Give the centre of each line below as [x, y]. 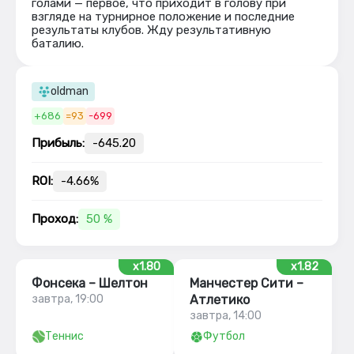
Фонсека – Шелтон [90, 283]
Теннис [64, 336]
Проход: [55, 219]
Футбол [224, 336]
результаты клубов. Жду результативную [151, 30]
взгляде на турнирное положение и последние [163, 17]
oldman [70, 91]
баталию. [58, 43]
